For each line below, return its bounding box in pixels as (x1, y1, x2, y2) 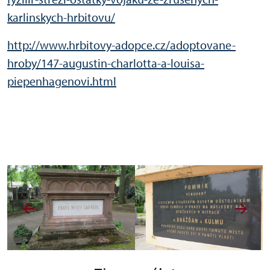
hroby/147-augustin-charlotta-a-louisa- (7, 55, 204, 71)
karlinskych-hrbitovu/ (7, 10, 115, 25)
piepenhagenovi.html (7, 74, 116, 89)
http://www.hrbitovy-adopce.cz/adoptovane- (7, 37, 236, 53)
